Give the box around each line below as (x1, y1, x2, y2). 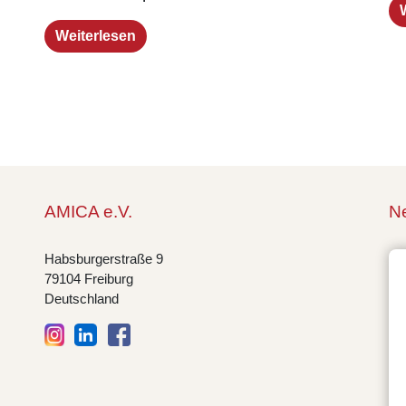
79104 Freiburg (44, 271, 133, 286)
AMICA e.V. (44, 201, 132, 221)
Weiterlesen (55, 27, 136, 43)
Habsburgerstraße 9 (44, 251, 163, 266)
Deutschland (44, 291, 119, 306)
